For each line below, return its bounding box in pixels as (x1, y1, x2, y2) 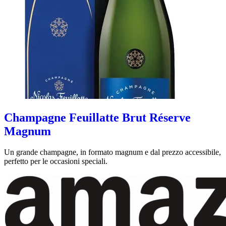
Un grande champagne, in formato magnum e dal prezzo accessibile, (4, 148, 221, 157)
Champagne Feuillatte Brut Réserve (4, 110, 191, 124)
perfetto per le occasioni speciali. (4, 157, 107, 166)
